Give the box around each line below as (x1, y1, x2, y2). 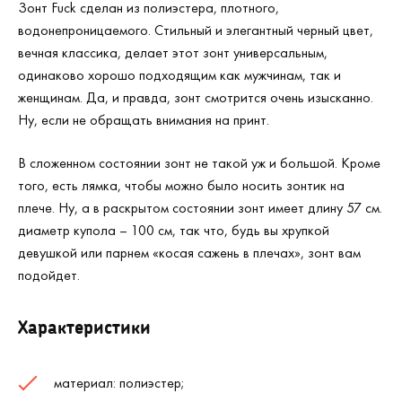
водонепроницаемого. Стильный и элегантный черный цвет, (18, 20, 373, 39)
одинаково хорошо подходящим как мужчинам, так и (18, 65, 341, 84)
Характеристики (18, 315, 151, 337)
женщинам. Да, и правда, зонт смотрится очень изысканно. (18, 87, 373, 107)
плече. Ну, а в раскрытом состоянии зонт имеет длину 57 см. (18, 197, 382, 217)
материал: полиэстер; (54, 372, 185, 392)
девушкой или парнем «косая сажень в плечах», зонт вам (18, 242, 361, 262)
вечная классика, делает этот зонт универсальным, (18, 42, 328, 62)
